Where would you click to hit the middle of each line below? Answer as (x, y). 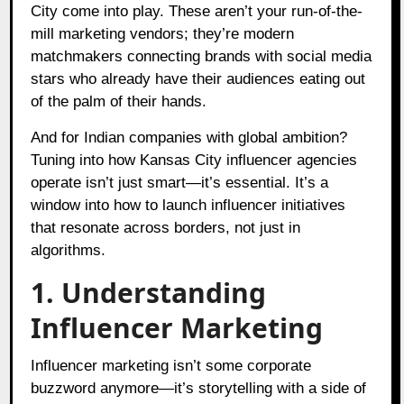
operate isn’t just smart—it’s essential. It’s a (180, 182)
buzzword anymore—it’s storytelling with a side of (199, 388)
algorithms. (69, 250)
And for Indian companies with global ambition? (189, 137)
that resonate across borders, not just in (166, 227)
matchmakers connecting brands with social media (202, 56)
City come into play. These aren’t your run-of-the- (197, 11)
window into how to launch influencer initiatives (188, 205)
